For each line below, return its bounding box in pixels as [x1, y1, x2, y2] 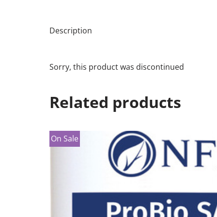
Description [49, 25, 92, 36]
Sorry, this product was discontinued [49, 61, 184, 72]
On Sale [51, 133, 79, 144]
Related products [49, 91, 181, 112]
